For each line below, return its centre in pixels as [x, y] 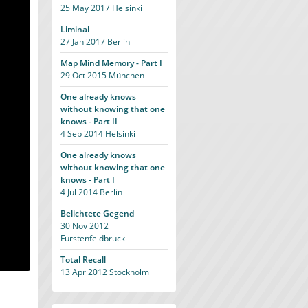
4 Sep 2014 [82, 134]
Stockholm [128, 272]
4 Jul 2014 [79, 192]
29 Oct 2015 [84, 75]
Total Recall [83, 260]
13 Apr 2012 [84, 272]
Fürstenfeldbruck [93, 238]
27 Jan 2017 [83, 42]
